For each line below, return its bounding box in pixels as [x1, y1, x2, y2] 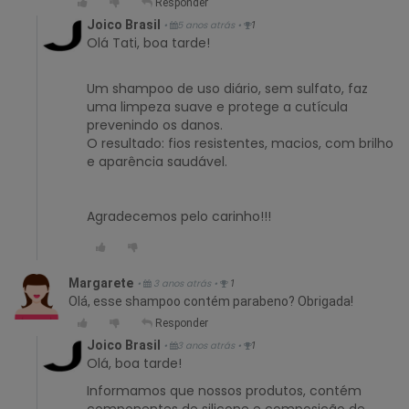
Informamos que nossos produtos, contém [87, 381, 362, 400]
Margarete [68, 275, 133, 290]
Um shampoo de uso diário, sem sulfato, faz [87, 79, 368, 98]
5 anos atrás [177, 18, 237, 33]
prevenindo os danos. [87, 115, 223, 134]
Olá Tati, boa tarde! [87, 33, 210, 52]
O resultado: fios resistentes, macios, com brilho [87, 133, 393, 152]
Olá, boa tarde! [87, 353, 182, 372]
